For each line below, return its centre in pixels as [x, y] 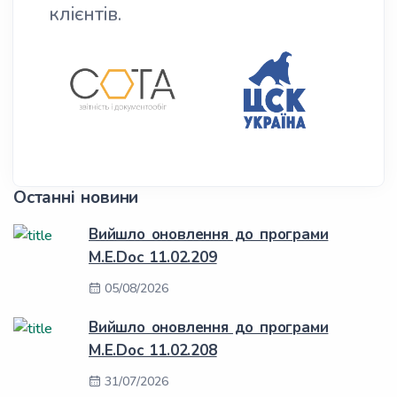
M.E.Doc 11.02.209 [153, 257]
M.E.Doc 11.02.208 [153, 350]
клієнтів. [85, 14]
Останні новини [76, 198]
